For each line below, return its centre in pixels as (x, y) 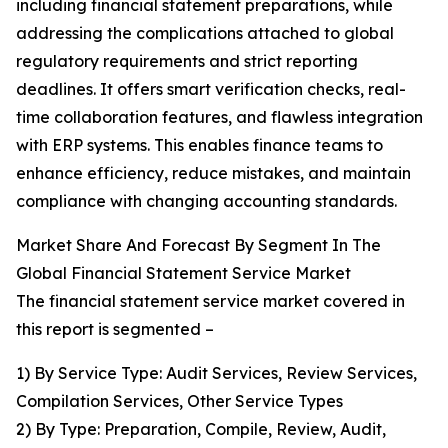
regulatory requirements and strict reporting (187, 61)
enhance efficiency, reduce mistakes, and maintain (213, 173)
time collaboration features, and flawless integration (219, 117)
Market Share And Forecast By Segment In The (198, 245)
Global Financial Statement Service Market (183, 273)
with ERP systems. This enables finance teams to (199, 145)
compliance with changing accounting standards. (206, 201)
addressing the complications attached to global (205, 33)
